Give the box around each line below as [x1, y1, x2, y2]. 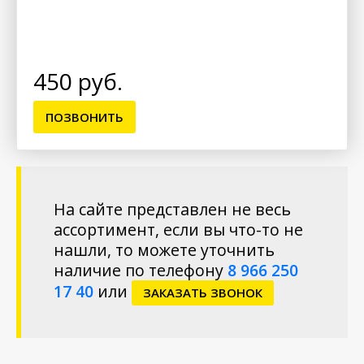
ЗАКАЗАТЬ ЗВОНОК [143, 284, 262, 301]
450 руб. [33, 66, 123, 97]
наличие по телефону [54, 259, 227, 282]
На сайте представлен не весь [54, 198, 291, 221]
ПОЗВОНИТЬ [45, 109, 123, 126]
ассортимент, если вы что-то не [54, 219, 303, 241]
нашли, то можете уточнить [54, 239, 275, 262]
